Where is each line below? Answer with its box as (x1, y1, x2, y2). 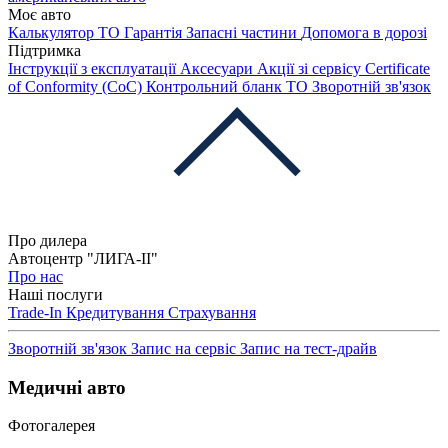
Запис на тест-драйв (240, 340, 377, 357)
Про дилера (8, 232, 91, 249)
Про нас (8, 268, 63, 285)
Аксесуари (180, 60, 257, 77)
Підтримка (8, 42, 81, 59)
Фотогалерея (8, 417, 95, 435)
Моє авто (8, 6, 71, 23)
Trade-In (8, 304, 66, 321)
